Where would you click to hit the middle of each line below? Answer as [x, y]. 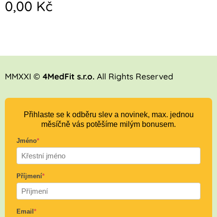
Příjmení [29, 176]
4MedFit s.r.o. [69, 76]
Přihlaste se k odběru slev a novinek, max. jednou [108, 115]
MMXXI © [24, 76]
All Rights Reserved [134, 76]
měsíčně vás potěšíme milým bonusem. [108, 124]
